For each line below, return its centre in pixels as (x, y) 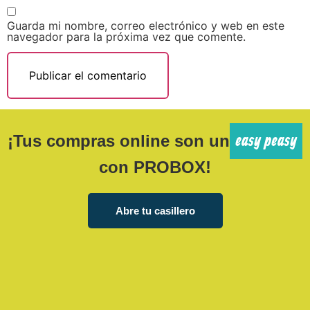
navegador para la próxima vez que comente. (126, 36)
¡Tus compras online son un (119, 140)
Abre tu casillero (155, 210)
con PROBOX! (155, 167)
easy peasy (266, 141)
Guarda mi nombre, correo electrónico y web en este (146, 25)
